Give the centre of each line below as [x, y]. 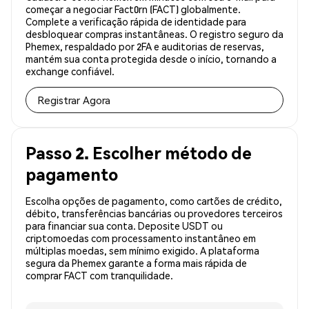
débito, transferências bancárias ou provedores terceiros [154, 213]
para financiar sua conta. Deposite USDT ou [124, 226]
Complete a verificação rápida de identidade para [136, 22]
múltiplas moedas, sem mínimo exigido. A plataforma [142, 251]
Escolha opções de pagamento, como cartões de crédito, [154, 201]
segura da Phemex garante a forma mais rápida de [136, 263]
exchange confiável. [70, 71]
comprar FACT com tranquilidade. [99, 276]
